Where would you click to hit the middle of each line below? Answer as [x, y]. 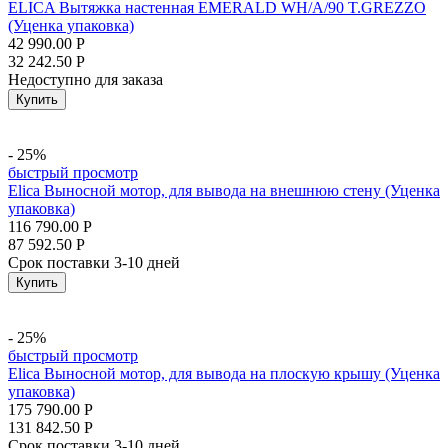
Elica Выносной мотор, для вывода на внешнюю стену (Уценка [224, 190]
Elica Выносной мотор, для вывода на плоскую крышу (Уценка [224, 373]
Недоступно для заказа [85, 79]
